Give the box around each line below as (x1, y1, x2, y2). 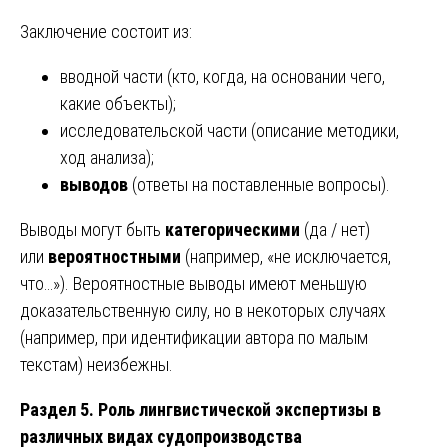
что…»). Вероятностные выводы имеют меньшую (20, 273, 367, 295)
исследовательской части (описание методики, (60, 120, 399, 142)
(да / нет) (300, 219, 370, 241)
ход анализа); (60, 147, 154, 169)
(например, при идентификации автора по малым (20, 327, 368, 349)
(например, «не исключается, (181, 246, 391, 268)
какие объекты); (60, 93, 176, 115)
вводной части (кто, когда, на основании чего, (60, 66, 385, 88)
